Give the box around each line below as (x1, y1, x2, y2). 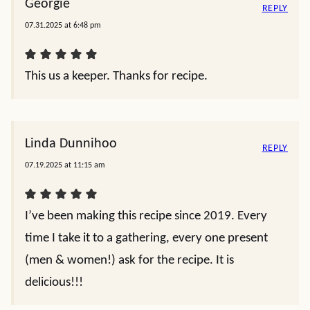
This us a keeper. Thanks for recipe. (25, 70, 208, 83)
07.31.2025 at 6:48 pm (25, 21, 101, 30)
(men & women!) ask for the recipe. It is (25, 254, 234, 267)
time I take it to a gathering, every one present (25, 232, 268, 245)
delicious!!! (25, 276, 83, 289)
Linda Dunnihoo (25, 137, 117, 151)
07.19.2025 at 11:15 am (25, 161, 105, 170)
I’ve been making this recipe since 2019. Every (25, 210, 267, 223)
